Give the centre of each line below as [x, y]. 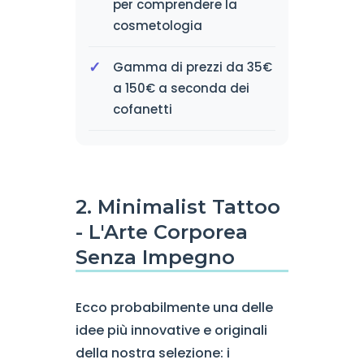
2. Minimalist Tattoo [178, 207]
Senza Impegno [155, 257]
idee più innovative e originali [171, 330]
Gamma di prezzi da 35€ [192, 67]
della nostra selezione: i [152, 353]
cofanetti [142, 109]
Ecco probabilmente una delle [174, 308]
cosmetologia [157, 26]
